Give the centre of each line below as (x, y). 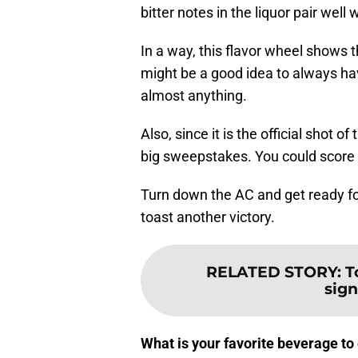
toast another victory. (208, 217)
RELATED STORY (271, 272)
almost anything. (194, 96)
